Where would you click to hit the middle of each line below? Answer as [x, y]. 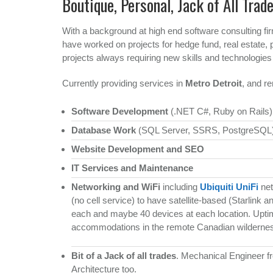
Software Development [120, 111]
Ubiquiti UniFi [229, 186]
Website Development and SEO [138, 149]
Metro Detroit [214, 83]
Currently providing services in [124, 83]
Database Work [104, 130]
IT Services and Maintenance [132, 168]
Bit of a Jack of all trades [124, 255]
